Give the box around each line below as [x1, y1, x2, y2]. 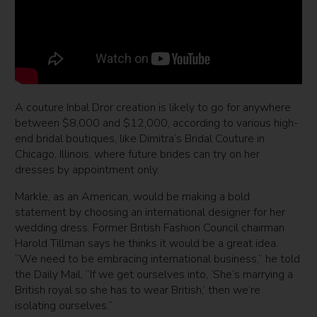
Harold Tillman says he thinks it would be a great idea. [15, 235, 279, 251]
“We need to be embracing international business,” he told [15, 250, 301, 267]
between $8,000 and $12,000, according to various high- [15, 115, 299, 131]
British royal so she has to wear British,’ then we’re [15, 282, 261, 298]
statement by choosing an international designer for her [15, 204, 286, 220]
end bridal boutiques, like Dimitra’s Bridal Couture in [15, 130, 265, 146]
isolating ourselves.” [15, 297, 113, 313]
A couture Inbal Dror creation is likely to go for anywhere [15, 99, 292, 115]
